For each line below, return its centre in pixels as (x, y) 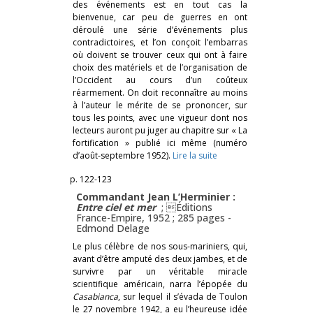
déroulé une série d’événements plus (160, 29)
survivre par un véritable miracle (160, 271)
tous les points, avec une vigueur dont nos (160, 117)
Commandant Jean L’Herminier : (156, 196)
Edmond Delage (113, 228)
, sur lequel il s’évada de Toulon (183, 296)
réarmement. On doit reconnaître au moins (160, 92)
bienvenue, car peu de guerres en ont (160, 17)
